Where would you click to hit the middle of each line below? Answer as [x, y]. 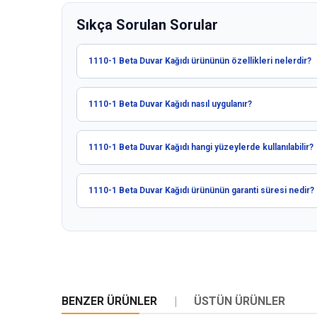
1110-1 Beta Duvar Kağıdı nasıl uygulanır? [170, 104]
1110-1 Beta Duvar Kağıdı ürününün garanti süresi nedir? [201, 191]
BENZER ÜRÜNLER [109, 301]
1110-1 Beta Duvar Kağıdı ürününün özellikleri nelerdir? [200, 61]
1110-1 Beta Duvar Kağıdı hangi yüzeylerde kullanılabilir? [201, 148]
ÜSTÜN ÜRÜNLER [240, 301]
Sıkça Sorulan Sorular [147, 25]
